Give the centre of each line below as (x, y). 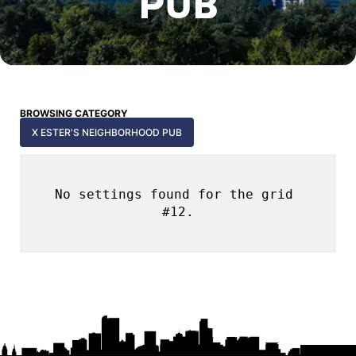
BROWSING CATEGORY (74, 113)
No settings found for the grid (174, 194)
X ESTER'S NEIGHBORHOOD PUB (107, 132)
